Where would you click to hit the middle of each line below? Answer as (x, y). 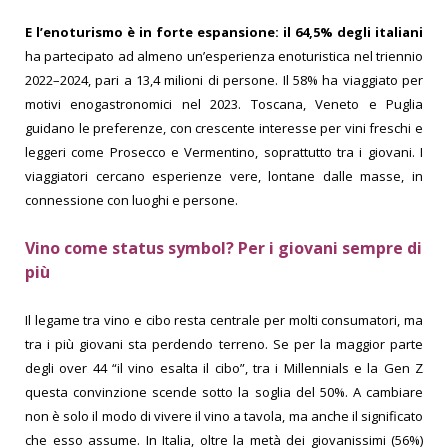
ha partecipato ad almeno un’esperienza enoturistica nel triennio (224, 55)
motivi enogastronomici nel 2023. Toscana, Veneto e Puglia (224, 103)
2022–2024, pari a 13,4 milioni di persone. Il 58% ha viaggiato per (224, 79)
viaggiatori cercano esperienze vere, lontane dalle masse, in (224, 175)
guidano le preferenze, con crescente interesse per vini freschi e (224, 127)
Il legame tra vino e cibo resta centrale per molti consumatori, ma (224, 319)
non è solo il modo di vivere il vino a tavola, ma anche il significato (224, 415)
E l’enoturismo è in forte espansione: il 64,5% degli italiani (224, 31)
